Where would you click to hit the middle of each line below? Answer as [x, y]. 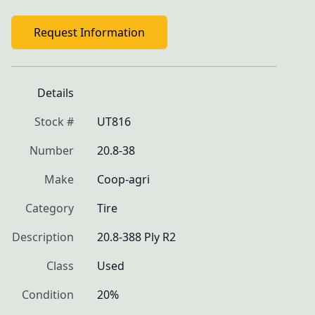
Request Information [89, 32]
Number [52, 150]
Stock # [54, 122]
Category [50, 208]
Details [56, 93]
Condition [48, 295]
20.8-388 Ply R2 [136, 237]
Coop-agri [123, 179]
